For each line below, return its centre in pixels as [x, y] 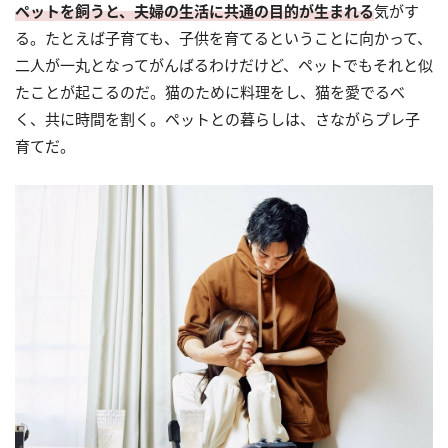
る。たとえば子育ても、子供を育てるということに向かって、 [223, 37]
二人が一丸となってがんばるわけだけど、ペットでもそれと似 [224, 64]
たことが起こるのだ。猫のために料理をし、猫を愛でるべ [210, 91]
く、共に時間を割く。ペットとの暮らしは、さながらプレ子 [217, 118]
